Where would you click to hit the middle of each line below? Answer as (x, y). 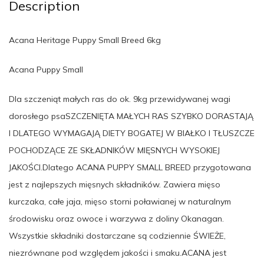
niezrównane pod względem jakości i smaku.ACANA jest (118, 253)
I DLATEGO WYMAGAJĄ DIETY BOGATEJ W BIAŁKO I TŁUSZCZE (132, 133)
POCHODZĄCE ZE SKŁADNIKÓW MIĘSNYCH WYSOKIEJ (114, 150)
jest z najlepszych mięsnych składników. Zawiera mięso (115, 184)
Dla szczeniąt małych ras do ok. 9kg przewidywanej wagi (120, 99)
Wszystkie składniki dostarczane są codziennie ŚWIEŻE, (117, 235)
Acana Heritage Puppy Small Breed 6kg (85, 40)
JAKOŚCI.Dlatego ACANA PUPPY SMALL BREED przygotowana (130, 167)
